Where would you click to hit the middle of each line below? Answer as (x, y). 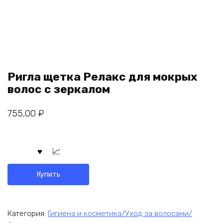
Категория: (28, 213)
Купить (48, 174)
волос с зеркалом (59, 89)
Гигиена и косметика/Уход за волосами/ (120, 213)
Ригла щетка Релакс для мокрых (102, 77)
